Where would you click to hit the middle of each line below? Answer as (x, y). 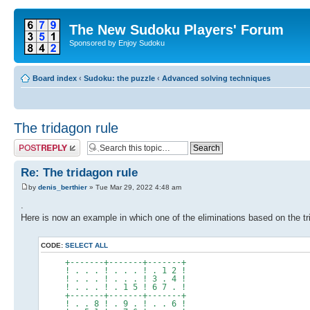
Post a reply (34, 143)
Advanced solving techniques (216, 78)
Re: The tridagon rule (79, 172)
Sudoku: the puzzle (119, 78)
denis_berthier (63, 187)
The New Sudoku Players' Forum (176, 30)
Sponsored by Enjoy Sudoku (117, 43)
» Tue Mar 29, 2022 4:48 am (134, 187)
